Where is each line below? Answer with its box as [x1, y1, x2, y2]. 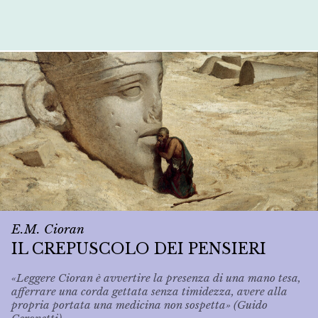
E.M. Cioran [11, 221, 84, 237]
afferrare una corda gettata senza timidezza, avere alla [11, 285, 287, 299]
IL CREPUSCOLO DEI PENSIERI [11, 239, 266, 258]
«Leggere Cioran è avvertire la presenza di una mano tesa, [11, 271, 301, 285]
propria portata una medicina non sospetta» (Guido [11, 298, 268, 312]
